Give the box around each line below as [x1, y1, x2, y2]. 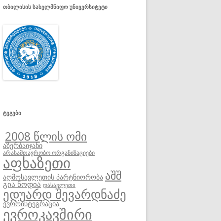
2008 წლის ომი [5, 128, 87, 144]
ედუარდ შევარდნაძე [3, 185, 126, 202]
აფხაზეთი [3, 152, 71, 173]
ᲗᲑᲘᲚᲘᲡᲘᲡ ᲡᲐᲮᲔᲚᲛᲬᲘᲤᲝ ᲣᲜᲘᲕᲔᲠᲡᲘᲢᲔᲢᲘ [3, 2, 108, 10]
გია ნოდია [3, 179, 41, 189]
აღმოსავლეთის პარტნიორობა [3, 172, 103, 182]
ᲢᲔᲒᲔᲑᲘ [3, 109, 21, 116]
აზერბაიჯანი [3, 140, 42, 150]
